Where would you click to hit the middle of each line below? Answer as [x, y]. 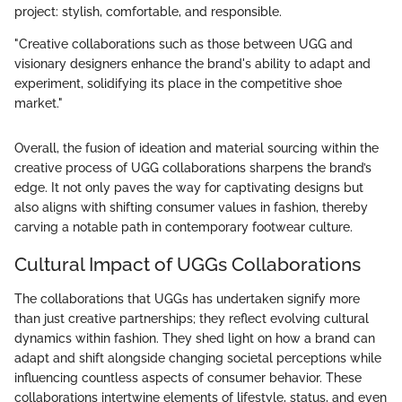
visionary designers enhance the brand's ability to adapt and [192, 64]
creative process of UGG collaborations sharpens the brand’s [193, 168]
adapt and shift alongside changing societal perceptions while [198, 358]
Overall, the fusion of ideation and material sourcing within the [197, 149]
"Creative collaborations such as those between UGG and [184, 44]
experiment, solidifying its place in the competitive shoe [178, 84]
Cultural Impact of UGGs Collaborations [188, 265]
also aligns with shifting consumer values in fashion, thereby [191, 208]
